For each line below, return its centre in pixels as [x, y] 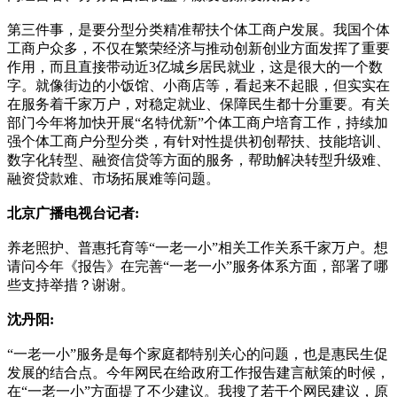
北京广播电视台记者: [73, 213]
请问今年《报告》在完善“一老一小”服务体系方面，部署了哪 [198, 266]
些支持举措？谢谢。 [71, 284]
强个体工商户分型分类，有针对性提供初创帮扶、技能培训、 [198, 141]
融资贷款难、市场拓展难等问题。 [113, 178]
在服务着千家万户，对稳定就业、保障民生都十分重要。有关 [198, 104]
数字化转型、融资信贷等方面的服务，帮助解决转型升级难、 [198, 160]
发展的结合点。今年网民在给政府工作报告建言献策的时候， [198, 372]
